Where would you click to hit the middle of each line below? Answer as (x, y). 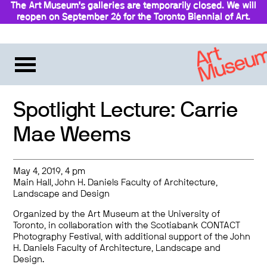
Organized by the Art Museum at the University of (117, 214)
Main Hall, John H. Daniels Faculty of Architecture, (116, 183)
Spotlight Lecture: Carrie (126, 110)
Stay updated (135, 33)
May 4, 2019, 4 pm (49, 171)
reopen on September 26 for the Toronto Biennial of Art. (133, 17)
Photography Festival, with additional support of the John (132, 237)
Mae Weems (72, 135)
